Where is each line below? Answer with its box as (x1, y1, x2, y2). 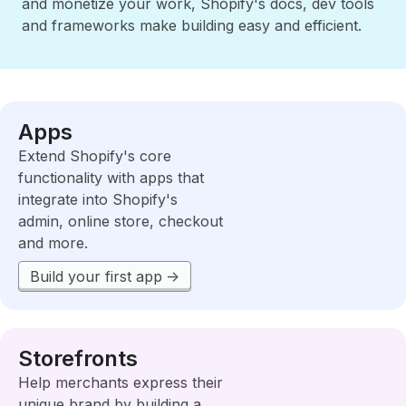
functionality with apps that (18, 169, 204, 187)
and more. (18, 234, 88, 252)
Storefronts (18, 345, 138, 372)
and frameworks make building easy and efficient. (22, 16, 362, 34)
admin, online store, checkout (18, 212, 223, 230)
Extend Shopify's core (18, 147, 171, 165)
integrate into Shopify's (18, 190, 178, 208)
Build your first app (30, 267, 162, 285)
